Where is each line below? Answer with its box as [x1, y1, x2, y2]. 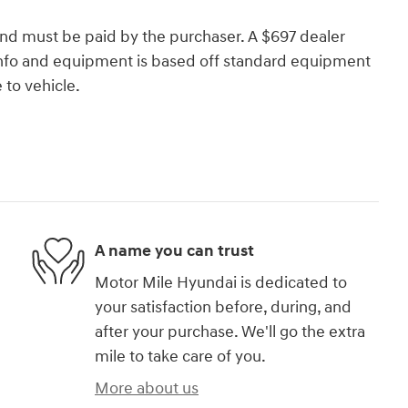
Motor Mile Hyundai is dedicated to [95, 272, 347, 294]
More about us [95, 378, 199, 400]
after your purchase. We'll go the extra [95, 321, 365, 343]
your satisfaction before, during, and [95, 297, 352, 319]
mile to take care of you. [95, 346, 266, 368]
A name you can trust [95, 240, 254, 261]
